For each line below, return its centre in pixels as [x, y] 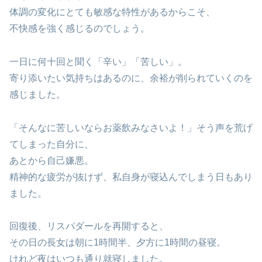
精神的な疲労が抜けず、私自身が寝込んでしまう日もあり [131, 177]
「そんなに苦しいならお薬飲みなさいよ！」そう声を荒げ [131, 127]
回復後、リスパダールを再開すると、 [89, 226]
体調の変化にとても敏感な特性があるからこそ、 [112, 12]
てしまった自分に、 [51, 144]
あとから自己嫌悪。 [51, 160]
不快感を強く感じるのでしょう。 [80, 29]
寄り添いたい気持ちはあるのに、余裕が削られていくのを [131, 78]
